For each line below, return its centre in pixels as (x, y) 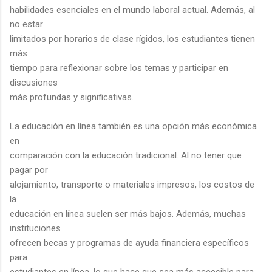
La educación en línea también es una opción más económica (133, 126)
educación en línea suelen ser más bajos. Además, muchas (128, 213)
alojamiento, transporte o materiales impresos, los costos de (132, 184)
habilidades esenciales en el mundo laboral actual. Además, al (132, 9)
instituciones (35, 228)
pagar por (29, 170)
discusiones (34, 82)
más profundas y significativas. (72, 97)
